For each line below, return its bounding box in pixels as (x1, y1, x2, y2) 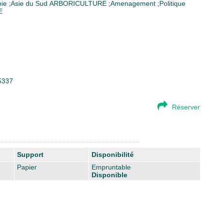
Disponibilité (92, 150, 134, 158)
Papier (17, 163, 37, 171)
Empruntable (92, 163, 131, 171)
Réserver (172, 103, 200, 111)
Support (17, 150, 44, 158)
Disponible (92, 170, 127, 179)
